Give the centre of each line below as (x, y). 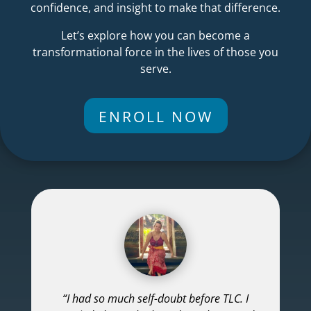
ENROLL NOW (155, 117)
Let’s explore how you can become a (155, 36)
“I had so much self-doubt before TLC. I (155, 299)
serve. (155, 69)
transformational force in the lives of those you (155, 52)
